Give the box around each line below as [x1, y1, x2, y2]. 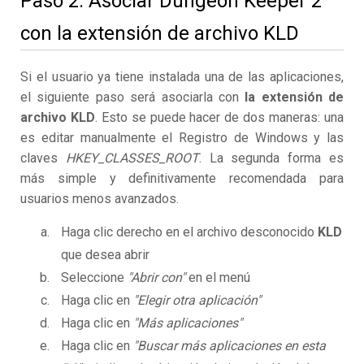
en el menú [185, 270, 250, 286]
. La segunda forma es [198, 150, 344, 167]
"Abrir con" [128, 270, 185, 286]
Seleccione [61, 270, 128, 286]
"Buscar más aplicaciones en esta [133, 338, 326, 354]
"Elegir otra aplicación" [133, 292, 261, 309]
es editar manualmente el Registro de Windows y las [20, 130, 344, 146]
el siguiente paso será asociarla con [20, 89, 245, 106]
